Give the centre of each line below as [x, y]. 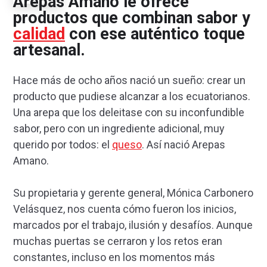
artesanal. [49, 50]
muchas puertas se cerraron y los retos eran [118, 241]
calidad [39, 34]
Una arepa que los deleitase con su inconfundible [129, 112]
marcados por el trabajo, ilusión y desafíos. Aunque [133, 225]
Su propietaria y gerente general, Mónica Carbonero [133, 193]
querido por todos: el [63, 144]
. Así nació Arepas [184, 144]
